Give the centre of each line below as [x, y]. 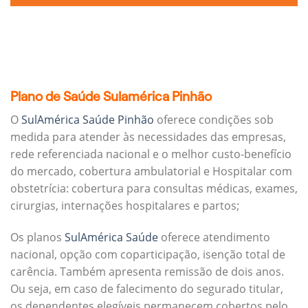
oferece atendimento [214, 237]
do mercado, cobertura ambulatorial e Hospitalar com [151, 172]
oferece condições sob [214, 120]
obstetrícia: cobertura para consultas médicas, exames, [154, 189]
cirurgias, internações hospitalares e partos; [125, 206]
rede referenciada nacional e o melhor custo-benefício [151, 154]
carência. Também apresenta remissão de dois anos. [147, 271]
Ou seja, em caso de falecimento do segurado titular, [147, 288]
